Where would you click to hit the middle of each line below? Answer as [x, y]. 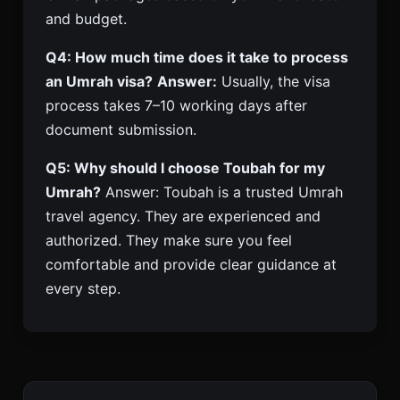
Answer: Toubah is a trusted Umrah [222, 192]
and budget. [86, 19]
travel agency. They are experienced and [183, 217]
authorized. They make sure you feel [169, 241]
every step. [83, 289]
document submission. [121, 130]
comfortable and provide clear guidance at [191, 265]
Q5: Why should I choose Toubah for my [185, 168]
